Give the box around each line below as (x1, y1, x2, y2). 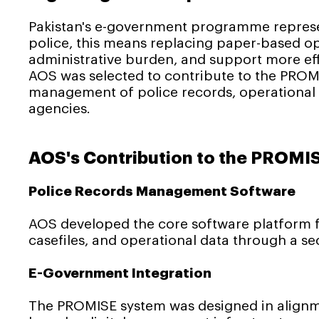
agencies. (28, 101, 90, 115)
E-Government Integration (28, 266, 211, 280)
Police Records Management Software (28, 184, 296, 198)
